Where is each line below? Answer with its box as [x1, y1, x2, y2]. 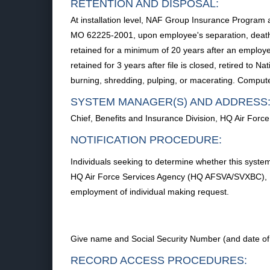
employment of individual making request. [71, 187, 229, 196]
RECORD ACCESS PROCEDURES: [71, 254, 247, 266]
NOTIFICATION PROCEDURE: [71, 134, 222, 146]
